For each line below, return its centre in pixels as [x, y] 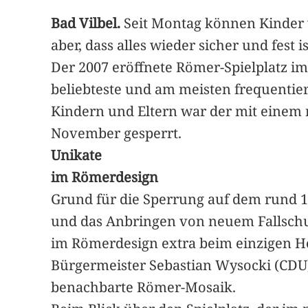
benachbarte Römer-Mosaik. [144, 287]
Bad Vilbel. [86, 23]
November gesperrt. [117, 133]
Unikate [77, 155]
